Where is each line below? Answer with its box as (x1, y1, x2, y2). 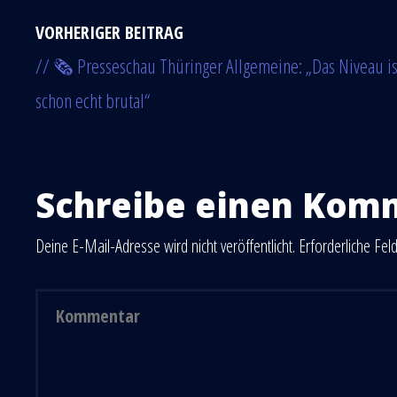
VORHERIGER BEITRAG (35, 20, 183, 45)
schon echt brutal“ (35, 87, 150, 114)
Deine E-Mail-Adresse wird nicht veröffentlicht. (35, 234, 295, 259)
